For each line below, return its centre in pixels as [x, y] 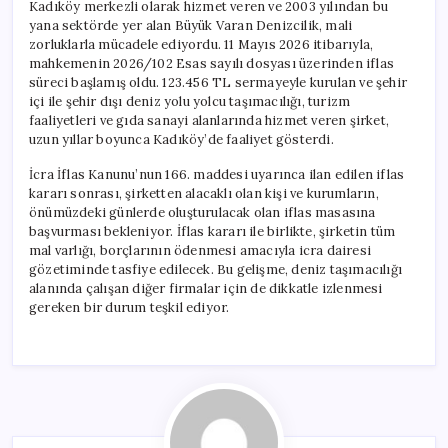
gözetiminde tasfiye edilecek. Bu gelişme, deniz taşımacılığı [215, 269]
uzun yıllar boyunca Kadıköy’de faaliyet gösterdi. [181, 139]
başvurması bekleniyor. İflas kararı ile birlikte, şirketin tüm [212, 231]
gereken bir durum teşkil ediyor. [129, 307]
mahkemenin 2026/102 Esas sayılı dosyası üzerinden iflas [212, 63]
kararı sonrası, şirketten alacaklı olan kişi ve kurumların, [204, 193]
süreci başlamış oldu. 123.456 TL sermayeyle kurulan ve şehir [218, 82]
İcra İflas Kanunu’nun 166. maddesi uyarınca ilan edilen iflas [217, 174]
